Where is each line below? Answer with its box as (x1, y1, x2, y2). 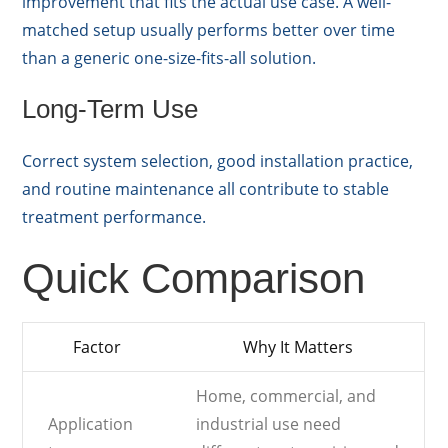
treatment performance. (22, 206, 207, 229)
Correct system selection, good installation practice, (22, 150, 414, 173)
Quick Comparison (22, 255, 366, 303)
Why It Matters (242, 336, 353, 359)
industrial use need (196, 413, 342, 436)
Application (48, 413, 134, 436)
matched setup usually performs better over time (22, 19, 396, 42)
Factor (73, 336, 122, 359)
